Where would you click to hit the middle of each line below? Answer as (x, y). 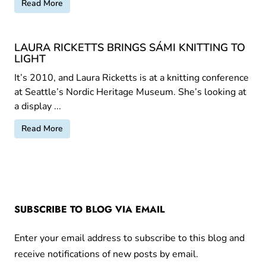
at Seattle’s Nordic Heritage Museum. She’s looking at (130, 92)
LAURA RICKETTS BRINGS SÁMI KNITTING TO (130, 47)
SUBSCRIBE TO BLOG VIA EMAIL (89, 209)
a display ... (38, 106)
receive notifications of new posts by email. (106, 254)
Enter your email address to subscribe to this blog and (129, 238)
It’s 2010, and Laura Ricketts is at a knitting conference (132, 77)
